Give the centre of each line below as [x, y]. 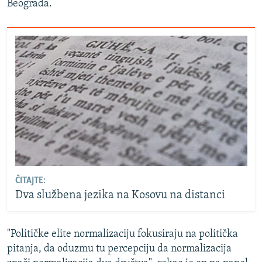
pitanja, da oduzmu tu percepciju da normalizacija [119, 249]
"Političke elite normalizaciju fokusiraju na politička [123, 234]
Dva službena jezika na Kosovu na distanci [120, 196]
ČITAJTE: [30, 181]
